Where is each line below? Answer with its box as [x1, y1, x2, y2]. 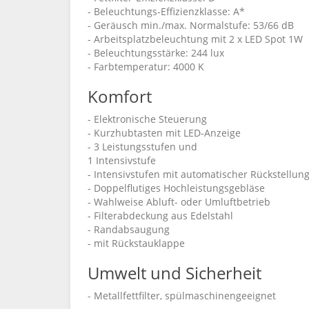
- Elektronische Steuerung [88, 112, 207, 126]
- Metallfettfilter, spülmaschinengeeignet [88, 289, 276, 302]
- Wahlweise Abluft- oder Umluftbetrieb [88, 195, 270, 208]
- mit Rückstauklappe [88, 237, 185, 250]
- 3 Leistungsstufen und [88, 140, 197, 153]
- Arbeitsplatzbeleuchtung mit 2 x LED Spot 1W [88, 32, 303, 46]
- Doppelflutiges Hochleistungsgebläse [88, 181, 265, 195]
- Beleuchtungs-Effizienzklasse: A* [88, 5, 245, 18]
